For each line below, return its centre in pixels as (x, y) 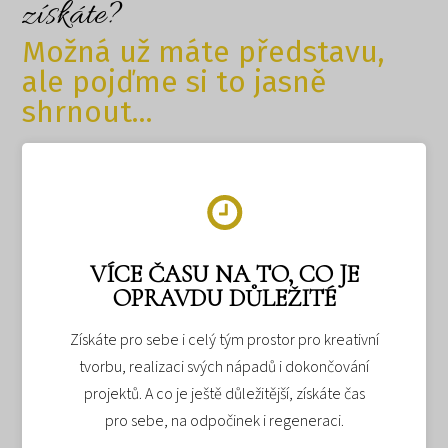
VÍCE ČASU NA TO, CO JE (224, 274)
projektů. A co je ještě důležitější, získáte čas (224, 393)
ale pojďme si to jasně (174, 82)
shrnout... (88, 112)
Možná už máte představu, (204, 52)
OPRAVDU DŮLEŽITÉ (224, 298)
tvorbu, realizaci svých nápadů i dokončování (224, 366)
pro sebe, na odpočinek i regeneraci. (224, 420)
